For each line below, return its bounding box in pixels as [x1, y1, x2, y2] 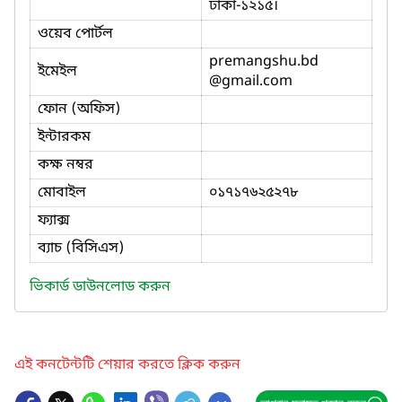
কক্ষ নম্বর [38, 154, 93, 175]
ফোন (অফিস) [38, 99, 121, 119]
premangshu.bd [209, 51, 319, 72]
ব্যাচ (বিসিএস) [38, 238, 125, 258]
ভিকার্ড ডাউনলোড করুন [30, 276, 170, 297]
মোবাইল [38, 182, 86, 203]
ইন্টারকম [38, 127, 91, 147]
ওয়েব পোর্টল [38, 23, 113, 44]
